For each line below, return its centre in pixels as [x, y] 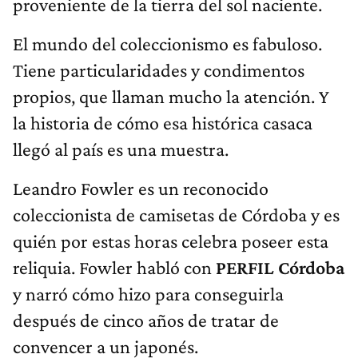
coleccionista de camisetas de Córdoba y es [176, 215]
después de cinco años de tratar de [146, 320]
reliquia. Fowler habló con [114, 268]
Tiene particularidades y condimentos [159, 70]
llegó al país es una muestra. [121, 149]
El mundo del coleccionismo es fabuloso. [167, 44]
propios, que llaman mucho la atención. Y [171, 97]
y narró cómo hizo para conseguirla [148, 294]
